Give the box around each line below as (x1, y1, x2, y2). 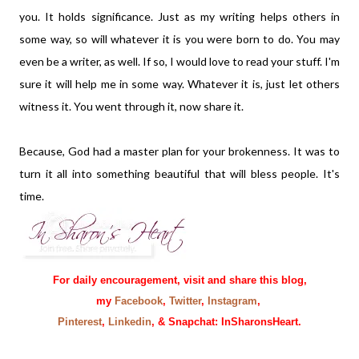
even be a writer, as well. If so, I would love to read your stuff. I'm (19, 54, 340, 68)
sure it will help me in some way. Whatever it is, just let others (19, 77, 340, 91)
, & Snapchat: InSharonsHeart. (151, 316, 301, 328)
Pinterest (65, 316, 102, 328)
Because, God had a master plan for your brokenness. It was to (19, 144, 340, 158)
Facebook (114, 295, 163, 307)
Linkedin (108, 316, 151, 328)
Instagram (207, 295, 257, 307)
